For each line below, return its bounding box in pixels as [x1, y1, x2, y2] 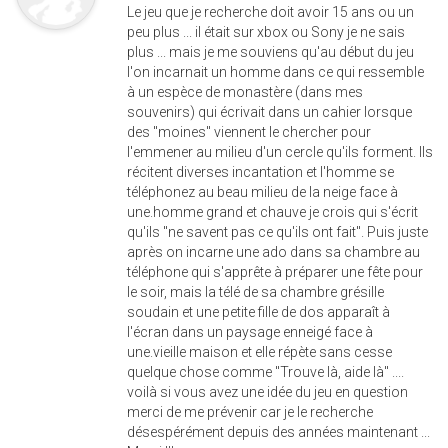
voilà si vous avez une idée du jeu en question [127, 383, 408, 400]
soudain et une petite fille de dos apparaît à [127, 303, 390, 320]
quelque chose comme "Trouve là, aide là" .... [127, 363, 404, 380]
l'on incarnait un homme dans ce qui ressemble [127, 63, 424, 80]
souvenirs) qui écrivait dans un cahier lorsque [127, 103, 412, 120]
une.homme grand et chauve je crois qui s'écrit [127, 203, 418, 220]
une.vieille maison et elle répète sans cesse [127, 343, 392, 360]
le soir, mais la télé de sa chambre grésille [127, 283, 384, 300]
